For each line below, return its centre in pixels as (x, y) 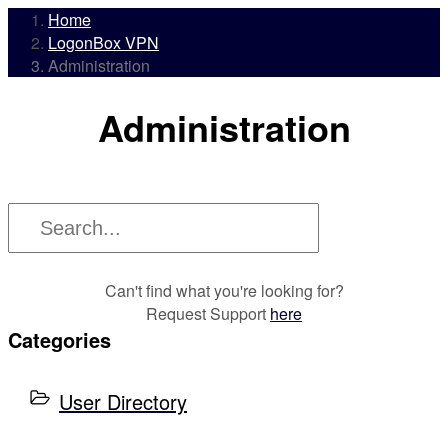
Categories (59, 340)
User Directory (123, 401)
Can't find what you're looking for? (224, 291)
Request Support (208, 314)
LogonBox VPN (103, 42)
